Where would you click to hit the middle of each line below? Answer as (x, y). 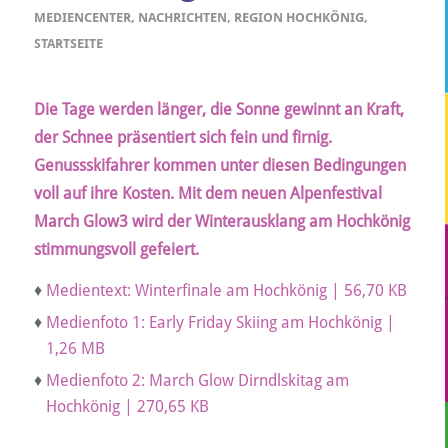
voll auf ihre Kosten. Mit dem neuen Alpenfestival (207, 193)
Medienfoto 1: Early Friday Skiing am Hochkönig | (220, 322)
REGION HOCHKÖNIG (298, 18)
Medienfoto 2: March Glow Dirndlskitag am (197, 380)
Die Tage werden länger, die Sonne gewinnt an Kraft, (218, 109)
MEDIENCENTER (82, 18)
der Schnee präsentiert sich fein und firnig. (182, 137)
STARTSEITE (68, 44)
